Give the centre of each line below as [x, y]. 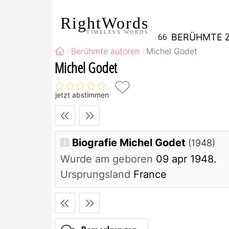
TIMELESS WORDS [118, 32]
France [148, 175]
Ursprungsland [95, 175]
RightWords [105, 23]
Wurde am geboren [107, 159]
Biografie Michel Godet [130, 143]
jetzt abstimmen [82, 95]
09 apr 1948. [185, 159]
